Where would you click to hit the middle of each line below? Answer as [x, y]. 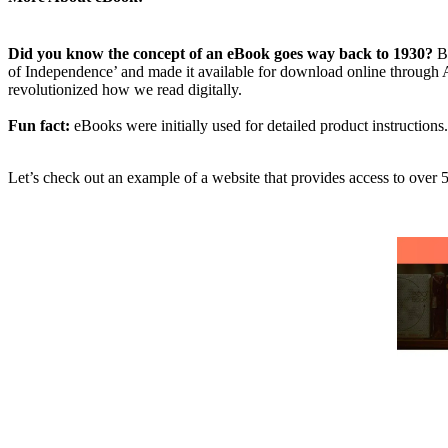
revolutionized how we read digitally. [125, 90]
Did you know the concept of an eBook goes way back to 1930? [222, 54]
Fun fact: [39, 126]
